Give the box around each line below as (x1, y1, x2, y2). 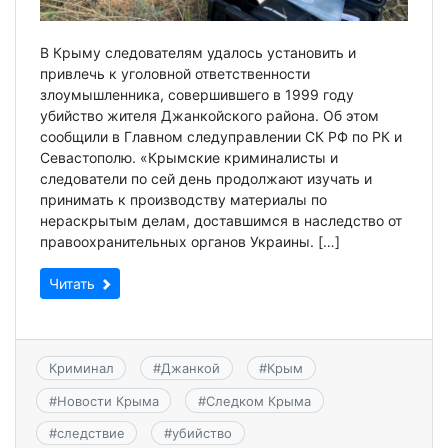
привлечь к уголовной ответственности (40, 64, 310, 82)
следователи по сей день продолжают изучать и (40, 169, 372, 187)
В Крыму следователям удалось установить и (40, 43, 356, 61)
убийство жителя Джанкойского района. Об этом (40, 106, 379, 124)
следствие (56, 424, 125, 441)
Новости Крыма (56, 392, 159, 409)
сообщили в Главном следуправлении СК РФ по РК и (40, 127, 402, 145)
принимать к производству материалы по (40, 190, 327, 208)
